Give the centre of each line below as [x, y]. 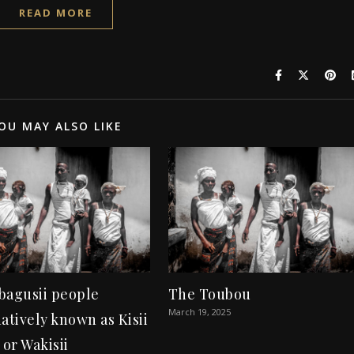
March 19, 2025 [199, 312]
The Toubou [209, 294]
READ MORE [56, 13]
